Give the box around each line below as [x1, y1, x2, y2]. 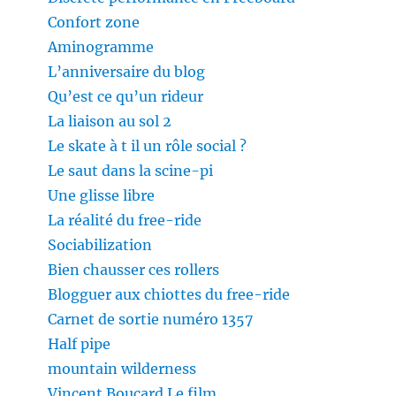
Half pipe [48, 335, 111, 354]
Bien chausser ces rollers [48, 261, 220, 279]
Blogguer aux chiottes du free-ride [48, 286, 291, 304]
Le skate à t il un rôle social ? [48, 137, 247, 156]
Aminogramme [48, 38, 155, 57]
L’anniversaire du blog [48, 63, 206, 81]
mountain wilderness [48, 360, 197, 378]
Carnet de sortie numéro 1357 [48, 310, 254, 329]
